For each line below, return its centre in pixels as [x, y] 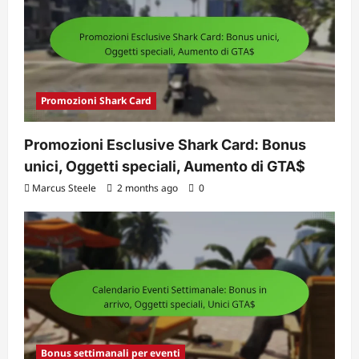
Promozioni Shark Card [96, 100]
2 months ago [147, 188]
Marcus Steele [64, 188]
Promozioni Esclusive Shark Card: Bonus [165, 144]
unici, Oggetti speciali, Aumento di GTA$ [165, 166]
